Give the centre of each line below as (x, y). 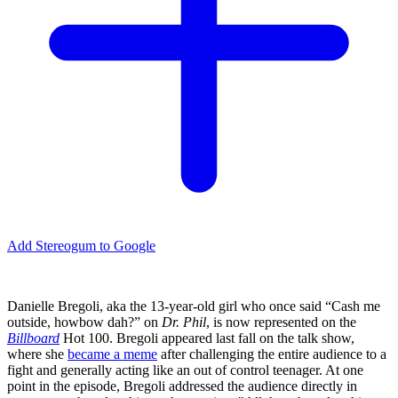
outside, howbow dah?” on (84, 322)
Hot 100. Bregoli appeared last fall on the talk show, (207, 338)
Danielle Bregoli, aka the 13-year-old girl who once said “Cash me (194, 306)
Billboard (33, 338)
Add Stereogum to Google (81, 246)
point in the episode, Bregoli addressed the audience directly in (182, 386)
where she (37, 354)
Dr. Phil (184, 322)
